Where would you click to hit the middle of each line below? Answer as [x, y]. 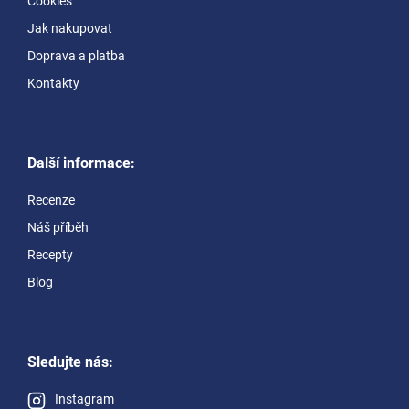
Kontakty [53, 83]
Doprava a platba [76, 55]
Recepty [50, 254]
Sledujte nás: [70, 362]
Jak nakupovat [70, 28]
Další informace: [81, 163]
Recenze [51, 199]
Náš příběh [58, 227]
